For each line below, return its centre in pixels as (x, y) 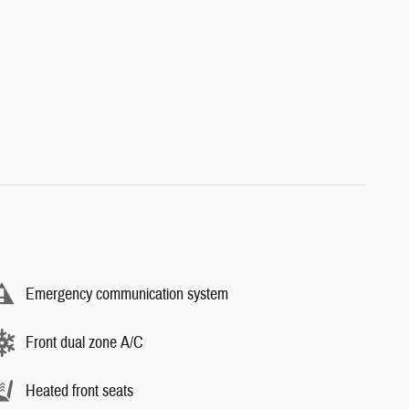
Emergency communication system (127, 294)
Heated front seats (79, 391)
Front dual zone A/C (84, 342)
